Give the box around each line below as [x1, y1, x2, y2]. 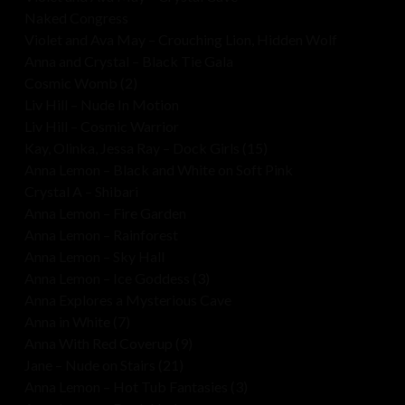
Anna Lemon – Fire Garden [24, 204, 186, 222]
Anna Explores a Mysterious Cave [24, 291, 231, 309]
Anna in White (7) [24, 313, 130, 331]
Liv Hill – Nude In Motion [24, 96, 179, 114]
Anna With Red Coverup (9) [24, 334, 193, 353]
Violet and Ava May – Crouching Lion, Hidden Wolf [24, 31, 337, 49]
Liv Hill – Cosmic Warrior [24, 118, 179, 136]
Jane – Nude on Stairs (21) [24, 356, 184, 374]
